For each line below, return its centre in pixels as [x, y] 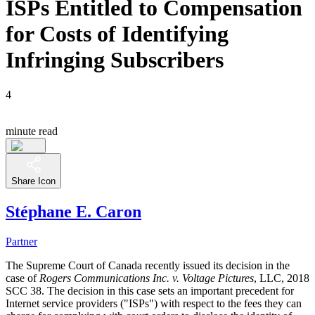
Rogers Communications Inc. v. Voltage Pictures [147, 278]
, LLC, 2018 [282, 278]
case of [22, 278]
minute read [32, 131]
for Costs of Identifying [117, 34]
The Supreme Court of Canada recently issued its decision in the [148, 265]
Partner [21, 241]
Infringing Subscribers [115, 60]
